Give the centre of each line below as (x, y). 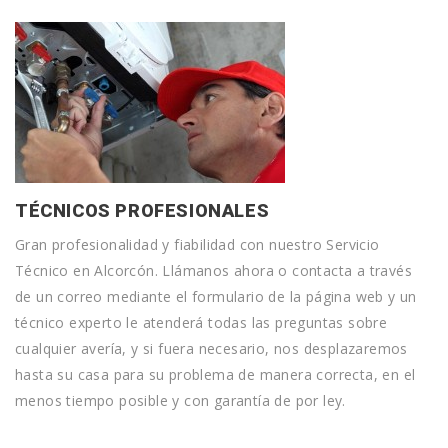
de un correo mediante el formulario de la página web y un (216, 296)
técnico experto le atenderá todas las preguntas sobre (201, 322)
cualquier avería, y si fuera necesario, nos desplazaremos (211, 348)
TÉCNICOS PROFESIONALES (142, 210)
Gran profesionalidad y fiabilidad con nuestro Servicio (197, 244)
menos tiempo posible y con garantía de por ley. (180, 400)
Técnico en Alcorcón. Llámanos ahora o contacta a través (213, 270)
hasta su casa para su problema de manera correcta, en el (215, 374)
